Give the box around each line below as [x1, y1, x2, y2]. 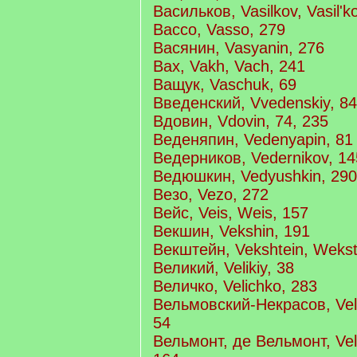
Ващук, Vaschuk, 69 [153, 76, 296, 93]
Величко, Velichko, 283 [153, 277, 317, 295]
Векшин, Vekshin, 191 [153, 222, 310, 240]
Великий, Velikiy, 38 [153, 259, 294, 277]
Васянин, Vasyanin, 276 [153, 39, 324, 57]
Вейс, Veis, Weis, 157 [153, 204, 308, 222]
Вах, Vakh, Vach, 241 [153, 57, 305, 75]
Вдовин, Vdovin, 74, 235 [153, 112, 328, 130]
